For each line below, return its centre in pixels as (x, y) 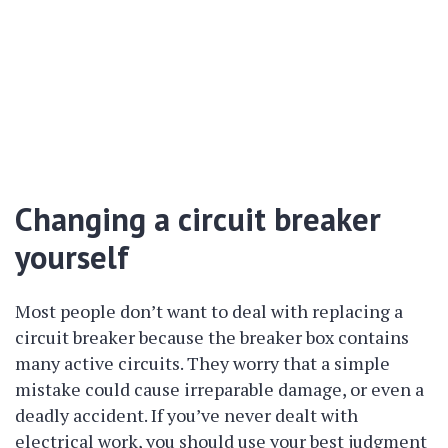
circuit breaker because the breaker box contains (212, 337)
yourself (72, 257)
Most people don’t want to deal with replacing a (209, 311)
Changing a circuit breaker (198, 219)
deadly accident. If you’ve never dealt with (186, 415)
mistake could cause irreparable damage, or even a (219, 389)
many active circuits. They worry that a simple (202, 363)
